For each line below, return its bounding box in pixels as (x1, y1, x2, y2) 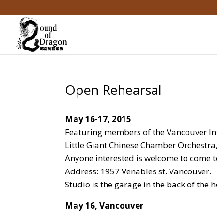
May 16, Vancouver (65, 200, 144, 211)
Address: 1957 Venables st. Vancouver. (65, 166, 212, 177)
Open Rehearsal (65, 81, 162, 99)
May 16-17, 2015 (65, 113, 132, 124)
